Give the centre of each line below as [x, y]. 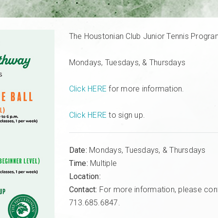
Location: [85, 177]
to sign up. [126, 115]
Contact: [83, 190]
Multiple [102, 163]
